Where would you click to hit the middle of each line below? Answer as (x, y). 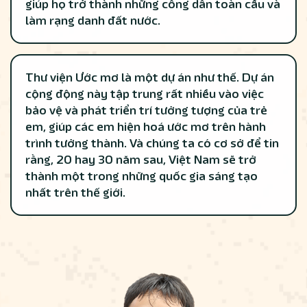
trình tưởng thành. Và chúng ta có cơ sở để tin (152, 144)
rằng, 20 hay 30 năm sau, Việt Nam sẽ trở (141, 160)
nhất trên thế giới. (75, 193)
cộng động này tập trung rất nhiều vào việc (145, 94)
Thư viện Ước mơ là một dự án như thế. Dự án (150, 78)
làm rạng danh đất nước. (93, 21)
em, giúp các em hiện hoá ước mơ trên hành (146, 127)
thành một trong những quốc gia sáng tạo (142, 176)
